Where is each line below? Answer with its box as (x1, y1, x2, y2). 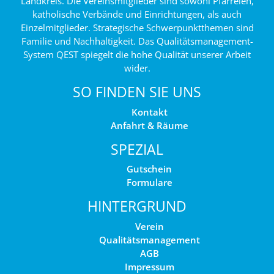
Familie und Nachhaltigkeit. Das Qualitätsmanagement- (21, 35, 253, 47)
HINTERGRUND (87, 197, 187, 216)
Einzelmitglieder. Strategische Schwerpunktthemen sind (20, 21, 254, 34)
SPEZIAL (111, 139, 163, 159)
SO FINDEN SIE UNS (73, 83, 201, 102)
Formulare (126, 176, 172, 188)
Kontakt (131, 105, 168, 118)
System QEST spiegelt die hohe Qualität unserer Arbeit (23, 48, 251, 61)
